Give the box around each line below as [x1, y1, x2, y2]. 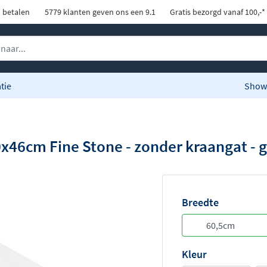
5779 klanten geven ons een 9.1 [42, 7, 156, 17]
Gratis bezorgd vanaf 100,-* [168, 7, 266, 17]
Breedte [182, 196, 219, 210]
